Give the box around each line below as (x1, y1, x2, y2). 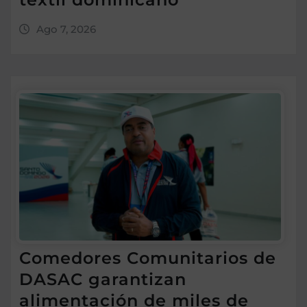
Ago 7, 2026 (36, 22, 96, 36)
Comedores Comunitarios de (19, 248, 276, 269)
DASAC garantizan (19, 269, 186, 290)
